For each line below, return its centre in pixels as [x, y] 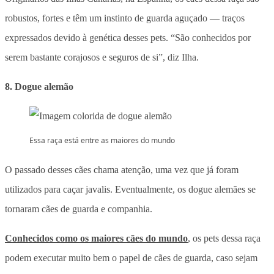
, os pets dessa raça [224, 238]
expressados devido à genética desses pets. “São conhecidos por [128, 37]
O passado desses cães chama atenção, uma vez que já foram [122, 169]
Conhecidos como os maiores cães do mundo [96, 238]
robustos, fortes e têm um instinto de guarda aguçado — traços [125, 18]
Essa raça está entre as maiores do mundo [103, 140]
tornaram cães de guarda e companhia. [79, 209]
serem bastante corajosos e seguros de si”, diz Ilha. [102, 57]
